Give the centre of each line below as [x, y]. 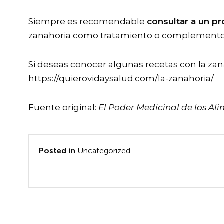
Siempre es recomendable [88, 22]
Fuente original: [63, 108]
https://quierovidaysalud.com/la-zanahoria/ [121, 79]
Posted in [58, 151]
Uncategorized [104, 151]
